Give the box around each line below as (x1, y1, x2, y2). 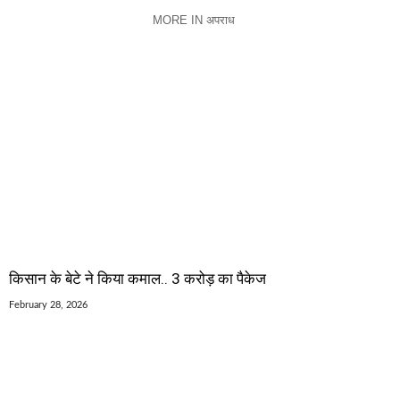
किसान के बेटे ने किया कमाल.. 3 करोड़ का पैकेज (9, 270, 266, 288)
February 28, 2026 (9, 300, 87, 311)
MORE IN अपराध (152, 13, 235, 28)
